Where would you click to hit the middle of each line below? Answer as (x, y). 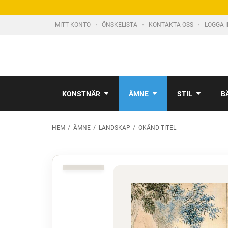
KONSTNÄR (81, 94)
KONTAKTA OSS (172, 25)
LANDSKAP (115, 128)
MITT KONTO (74, 25)
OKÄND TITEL (157, 128)
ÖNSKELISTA (120, 25)
